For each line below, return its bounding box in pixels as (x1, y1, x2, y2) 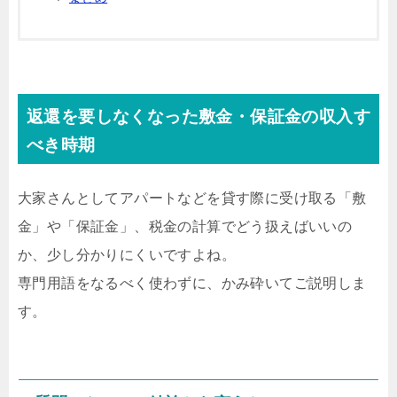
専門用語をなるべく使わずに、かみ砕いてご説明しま (18, 275, 367, 291)
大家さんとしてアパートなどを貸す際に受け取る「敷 (18, 190, 367, 206)
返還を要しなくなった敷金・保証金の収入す (27, 106, 370, 126)
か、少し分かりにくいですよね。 (18, 246, 236, 262)
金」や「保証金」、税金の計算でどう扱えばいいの (18, 218, 353, 234)
